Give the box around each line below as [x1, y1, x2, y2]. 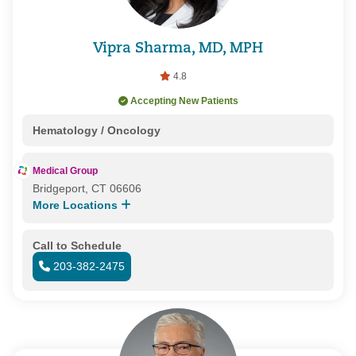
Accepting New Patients [130, 95, 238, 106]
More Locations [32, 198, 121, 211]
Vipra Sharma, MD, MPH [93, 41, 263, 57]
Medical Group [32, 164, 98, 176]
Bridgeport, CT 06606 [32, 181, 141, 195]
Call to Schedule [32, 238, 122, 252]
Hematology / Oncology [32, 123, 161, 137]
